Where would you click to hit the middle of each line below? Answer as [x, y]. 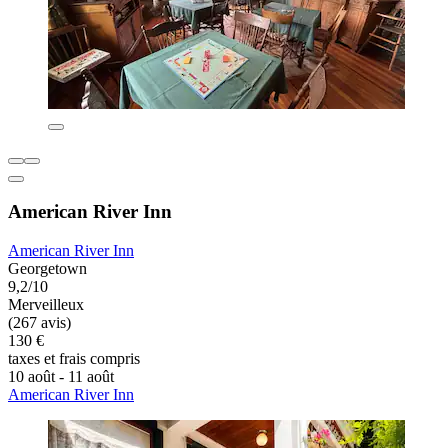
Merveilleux [46, 305]
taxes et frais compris [74, 359]
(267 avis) [39, 323]
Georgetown [47, 269]
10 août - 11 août [61, 377]
